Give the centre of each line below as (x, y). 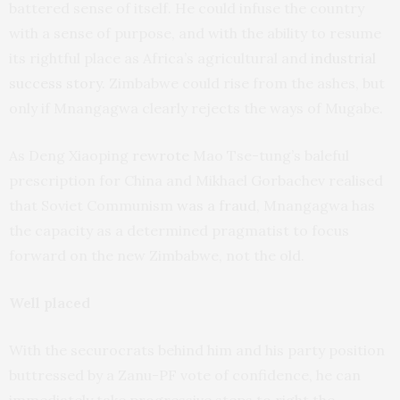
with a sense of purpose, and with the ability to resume (195, 33)
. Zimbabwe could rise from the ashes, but (243, 83)
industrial (343, 58)
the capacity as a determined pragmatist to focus (179, 231)
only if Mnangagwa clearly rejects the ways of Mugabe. (196, 108)
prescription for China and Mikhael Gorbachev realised (196, 181)
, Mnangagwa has (316, 206)
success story (55, 83)
